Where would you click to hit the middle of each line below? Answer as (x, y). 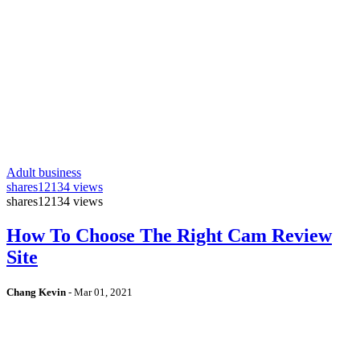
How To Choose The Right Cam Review (169, 235)
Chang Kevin (36, 292)
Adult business (44, 172)
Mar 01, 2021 (103, 292)
